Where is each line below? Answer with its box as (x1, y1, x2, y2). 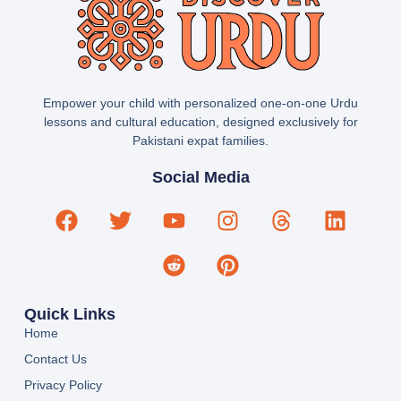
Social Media (151, 167, 250, 186)
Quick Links (23, 305, 115, 324)
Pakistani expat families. (132, 132, 269, 148)
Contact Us (23, 352, 87, 367)
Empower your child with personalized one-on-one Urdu (43, 95, 358, 110)
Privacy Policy (23, 378, 102, 393)
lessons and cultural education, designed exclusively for (43, 114, 358, 129)
